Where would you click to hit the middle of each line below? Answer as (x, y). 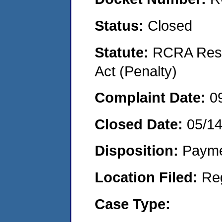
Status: (121, 25)
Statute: (124, 52)
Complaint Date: (152, 98)
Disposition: (139, 151)
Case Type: (133, 204)
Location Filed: (148, 177)
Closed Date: (141, 124)
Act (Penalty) (136, 71)
